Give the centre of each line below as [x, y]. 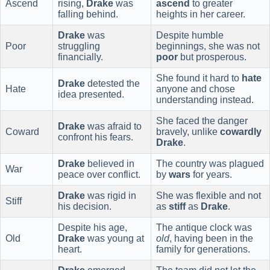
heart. [70, 249]
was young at [115, 238]
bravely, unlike [188, 131]
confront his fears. [96, 137]
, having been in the [211, 238]
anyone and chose [196, 89]
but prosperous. [212, 57]
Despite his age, [93, 227]
